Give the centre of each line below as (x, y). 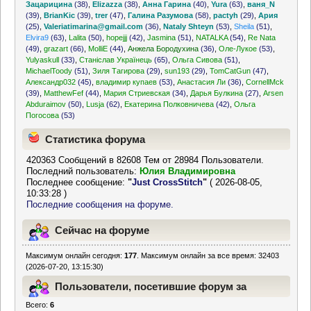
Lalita (78, 37)
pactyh (226, 15)
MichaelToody (49, 71)
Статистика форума (95, 139)
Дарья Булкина (217, 93)
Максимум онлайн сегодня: (75, 255)
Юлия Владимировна (188, 171)
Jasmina (162, 37)
